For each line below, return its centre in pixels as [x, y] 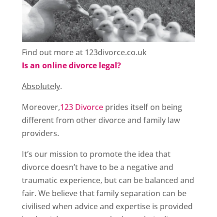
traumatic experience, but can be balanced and [108, 180]
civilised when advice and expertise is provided [107, 207]
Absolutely [41, 86]
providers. [40, 133]
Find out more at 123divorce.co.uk [84, 53]
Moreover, [41, 107]
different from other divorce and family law [101, 120]
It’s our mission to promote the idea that [96, 154]
